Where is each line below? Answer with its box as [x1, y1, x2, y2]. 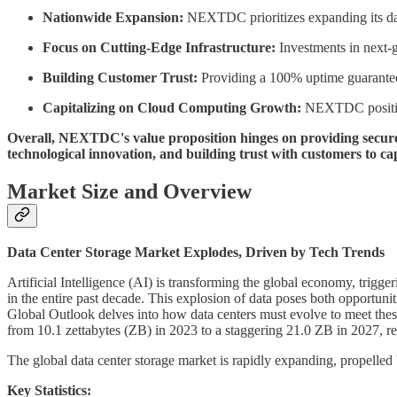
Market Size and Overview [7, 179, 252, 203]
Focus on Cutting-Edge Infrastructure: [43, 39, 276, 55]
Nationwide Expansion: [43, 9, 183, 25]
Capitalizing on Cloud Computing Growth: [43, 99, 301, 115]
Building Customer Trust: [43, 69, 198, 85]
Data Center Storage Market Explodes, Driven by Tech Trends [7, 245, 385, 261]
